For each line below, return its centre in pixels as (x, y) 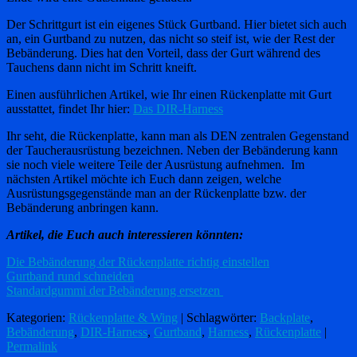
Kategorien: (37, 317)
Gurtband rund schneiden (70, 276)
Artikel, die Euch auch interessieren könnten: (125, 234)
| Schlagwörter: (219, 317)
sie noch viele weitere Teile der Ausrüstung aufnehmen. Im (155, 164)
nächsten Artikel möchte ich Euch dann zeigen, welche (144, 178)
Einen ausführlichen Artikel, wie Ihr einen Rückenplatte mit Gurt (169, 94)
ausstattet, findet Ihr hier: (70, 108)
